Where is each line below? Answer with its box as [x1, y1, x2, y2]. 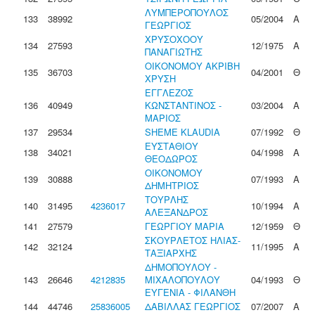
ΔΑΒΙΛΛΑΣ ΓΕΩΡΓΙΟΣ [145, 300, 240, 313]
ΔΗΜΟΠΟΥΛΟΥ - [145, 260, 217, 274]
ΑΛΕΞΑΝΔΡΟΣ [145, 205, 208, 219]
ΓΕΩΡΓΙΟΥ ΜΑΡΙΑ [145, 219, 224, 233]
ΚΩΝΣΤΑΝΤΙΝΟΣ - [145, 98, 221, 112]
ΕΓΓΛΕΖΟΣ [145, 86, 193, 99]
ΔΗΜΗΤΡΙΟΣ [145, 179, 199, 192]
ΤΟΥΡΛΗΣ [145, 193, 188, 206]
